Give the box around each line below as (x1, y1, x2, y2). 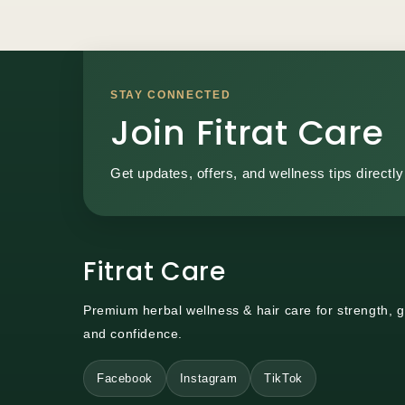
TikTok (264, 372, 303, 386)
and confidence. (83, 326, 183, 342)
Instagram (179, 372, 238, 386)
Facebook (97, 372, 153, 386)
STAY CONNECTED (110, 89, 231, 102)
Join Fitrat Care (110, 108, 384, 157)
